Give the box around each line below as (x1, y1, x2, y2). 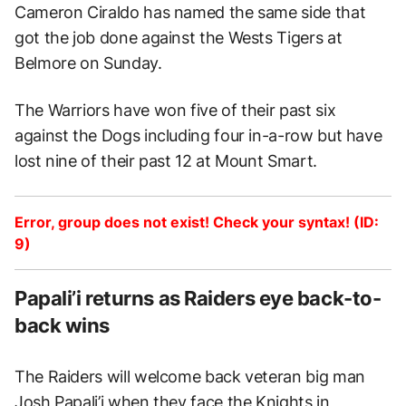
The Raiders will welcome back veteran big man (14, 366, 365, 386)
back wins (14, 313, 111, 337)
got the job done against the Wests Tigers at (14, 27, 343, 47)
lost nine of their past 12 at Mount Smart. (14, 150, 317, 170)
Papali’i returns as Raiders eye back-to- (14, 285, 382, 310)
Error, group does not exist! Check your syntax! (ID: (14, 212, 379, 231)
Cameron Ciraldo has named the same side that (14, 2, 366, 22)
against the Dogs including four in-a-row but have (14, 125, 382, 145)
